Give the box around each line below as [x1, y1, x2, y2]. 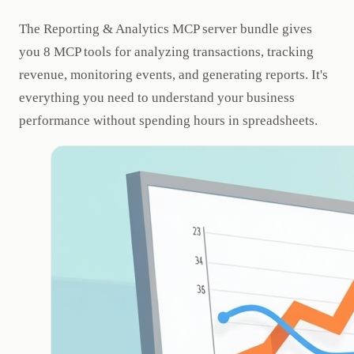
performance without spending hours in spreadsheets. [19, 113, 318, 129]
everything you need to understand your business [19, 90, 295, 106]
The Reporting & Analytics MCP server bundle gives [19, 21, 312, 37]
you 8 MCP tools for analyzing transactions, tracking [19, 44, 314, 60]
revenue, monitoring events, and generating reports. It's [19, 67, 328, 83]
